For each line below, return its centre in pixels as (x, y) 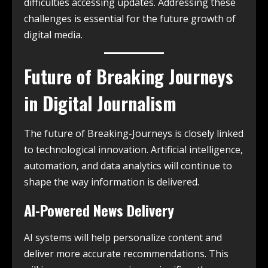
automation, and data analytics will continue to (128, 165)
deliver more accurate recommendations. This (126, 253)
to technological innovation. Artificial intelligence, (133, 149)
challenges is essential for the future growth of (130, 18)
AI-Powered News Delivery (99, 210)
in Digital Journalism (100, 103)
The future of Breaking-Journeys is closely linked (134, 133)
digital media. (53, 34)
